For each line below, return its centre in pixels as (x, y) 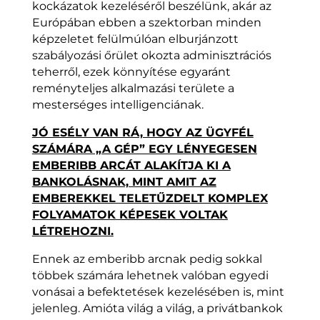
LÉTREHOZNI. (72, 231)
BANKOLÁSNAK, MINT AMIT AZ (124, 181)
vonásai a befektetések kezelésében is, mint (158, 291)
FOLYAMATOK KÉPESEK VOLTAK (130, 214)
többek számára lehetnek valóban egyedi (150, 275)
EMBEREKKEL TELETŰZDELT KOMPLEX (150, 198)
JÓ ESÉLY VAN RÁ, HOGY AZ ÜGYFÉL (142, 132)
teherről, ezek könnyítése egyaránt (131, 71)
